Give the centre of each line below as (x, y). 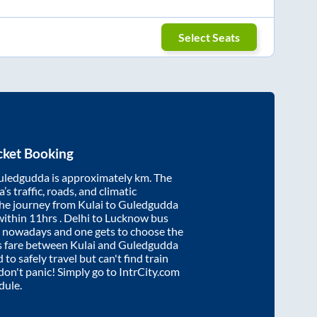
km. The (153, 178)
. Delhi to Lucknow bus (114, 218)
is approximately (92, 178)
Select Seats (209, 37)
